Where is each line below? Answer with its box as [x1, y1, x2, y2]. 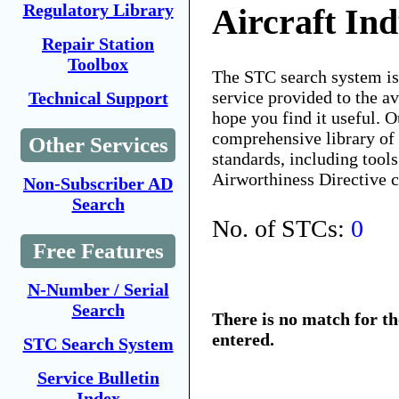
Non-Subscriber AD [23, 174, 173, 193]
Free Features [32, 239, 164, 263]
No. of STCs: [212, 214, 351, 242]
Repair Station [42, 34, 154, 53]
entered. [212, 329, 274, 349]
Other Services [28, 133, 168, 157]
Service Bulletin [37, 368, 159, 387]
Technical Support [28, 88, 168, 108]
